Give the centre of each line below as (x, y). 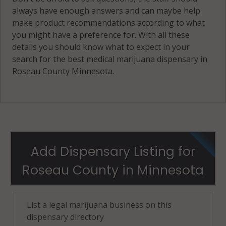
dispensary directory (65, 217)
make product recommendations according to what (109, 22)
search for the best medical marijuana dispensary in (110, 59)
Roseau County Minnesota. (63, 71)
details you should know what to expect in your (101, 47)
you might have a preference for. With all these (101, 35)
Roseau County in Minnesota (113, 170)
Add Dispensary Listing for (113, 151)
